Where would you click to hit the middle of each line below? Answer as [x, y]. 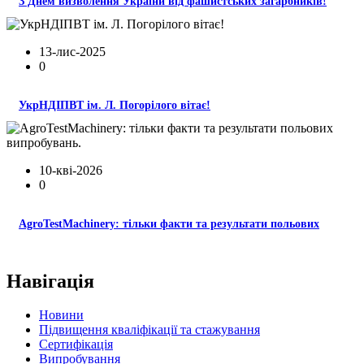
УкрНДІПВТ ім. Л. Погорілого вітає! [115, 105]
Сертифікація [76, 344]
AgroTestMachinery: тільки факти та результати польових [169, 223]
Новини [61, 315]
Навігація [50, 281]
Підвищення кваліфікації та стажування [149, 330]
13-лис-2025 [72, 51]
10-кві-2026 [71, 170]
